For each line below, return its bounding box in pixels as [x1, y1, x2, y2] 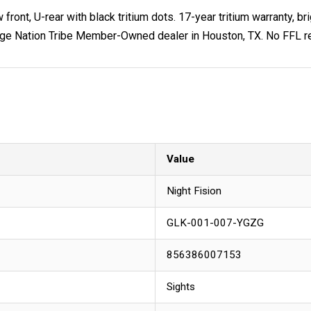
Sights [167, 280, 195, 294]
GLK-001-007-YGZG [167, 217, 264, 230]
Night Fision [167, 185, 221, 198]
